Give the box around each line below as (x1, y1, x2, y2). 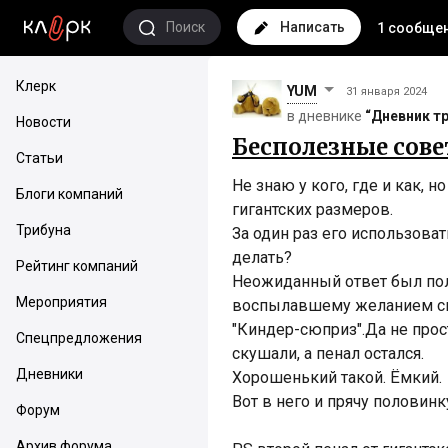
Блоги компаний (16, 186, 123, 202)
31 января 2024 (346, 85, 427, 98)
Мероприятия (16, 294, 107, 310)
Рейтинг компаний (16, 258, 138, 274)
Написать (280, 19, 345, 35)
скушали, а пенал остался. (232, 344, 424, 363)
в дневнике (287, 108, 365, 124)
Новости (16, 114, 71, 130)
